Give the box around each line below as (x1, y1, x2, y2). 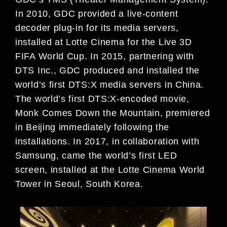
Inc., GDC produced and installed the (37, 65, 200, 75)
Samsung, (15, 150, 62, 161)
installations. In (15, 136, 85, 146)
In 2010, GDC (15, 8, 79, 19)
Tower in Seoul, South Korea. (15, 178, 143, 189)
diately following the (82, 122, 170, 132)
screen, (15, 164, 51, 175)
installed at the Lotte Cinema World (50, 164, 205, 175)
